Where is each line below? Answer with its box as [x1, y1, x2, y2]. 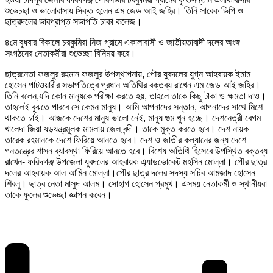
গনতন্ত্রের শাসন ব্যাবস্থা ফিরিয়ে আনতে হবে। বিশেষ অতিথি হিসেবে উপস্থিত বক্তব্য [5, 146, 268, 157]
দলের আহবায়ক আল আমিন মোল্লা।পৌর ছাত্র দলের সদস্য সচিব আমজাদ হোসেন [5, 168, 255, 179]
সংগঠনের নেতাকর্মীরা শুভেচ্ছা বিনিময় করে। [5, 48, 136, 59]
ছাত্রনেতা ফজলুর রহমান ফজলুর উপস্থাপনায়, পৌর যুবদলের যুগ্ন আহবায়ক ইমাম [5, 69, 250, 80]
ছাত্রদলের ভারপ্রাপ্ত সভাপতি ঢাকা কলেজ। [5, 16, 142, 27]
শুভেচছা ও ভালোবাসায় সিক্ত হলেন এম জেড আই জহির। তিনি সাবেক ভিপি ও [5, 5, 243, 16]
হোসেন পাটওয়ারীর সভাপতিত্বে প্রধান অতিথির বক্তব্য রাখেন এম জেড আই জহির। [5, 80, 261, 91]
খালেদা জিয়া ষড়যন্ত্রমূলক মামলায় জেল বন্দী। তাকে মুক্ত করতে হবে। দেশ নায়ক [5, 124, 249, 135]
